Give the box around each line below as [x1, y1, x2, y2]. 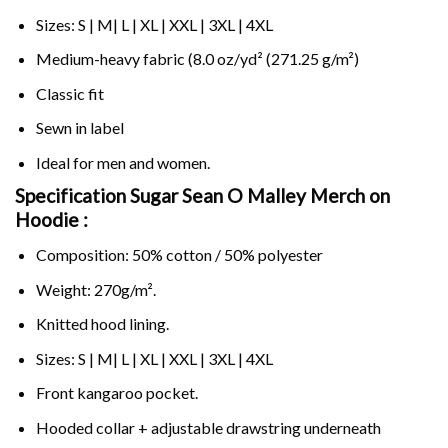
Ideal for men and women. [35, 152, 210, 172]
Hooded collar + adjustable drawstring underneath [35, 418, 381, 438]
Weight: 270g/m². [35, 279, 156, 299]
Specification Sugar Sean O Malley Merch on [15, 184, 390, 208]
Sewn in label [35, 118, 124, 138]
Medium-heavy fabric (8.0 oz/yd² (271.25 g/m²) [35, 49, 359, 69]
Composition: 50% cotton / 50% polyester [35, 245, 323, 265]
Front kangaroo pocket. [35, 383, 198, 403]
